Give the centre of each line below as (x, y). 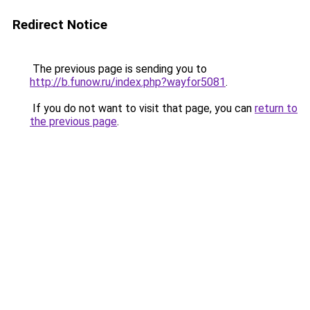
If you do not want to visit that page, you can (142, 108)
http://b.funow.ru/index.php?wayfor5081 (128, 82)
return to (276, 108)
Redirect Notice (60, 25)
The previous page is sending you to (118, 69)
